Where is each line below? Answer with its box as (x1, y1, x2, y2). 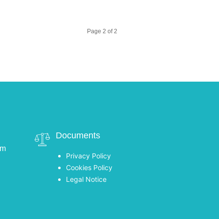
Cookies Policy (66, 163, 112, 172)
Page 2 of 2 (87, 28, 117, 35)
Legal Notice (66, 175, 107, 184)
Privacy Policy (66, 152, 111, 160)
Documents (56, 131, 100, 141)
